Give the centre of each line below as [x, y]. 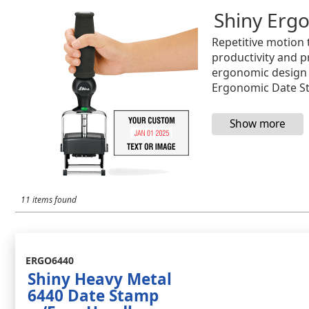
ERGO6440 [50, 260]
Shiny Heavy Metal [100, 279]
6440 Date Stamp [93, 296]
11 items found [49, 200]
